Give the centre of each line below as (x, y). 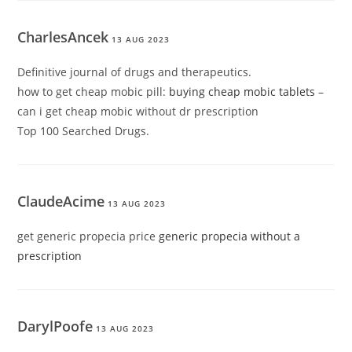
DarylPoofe (55, 326)
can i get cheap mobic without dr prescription (138, 112)
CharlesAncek (63, 37)
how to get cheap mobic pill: (93, 92)
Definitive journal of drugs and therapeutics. (135, 72)
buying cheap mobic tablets (242, 92)
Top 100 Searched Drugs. (84, 131)
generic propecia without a (230, 236)
